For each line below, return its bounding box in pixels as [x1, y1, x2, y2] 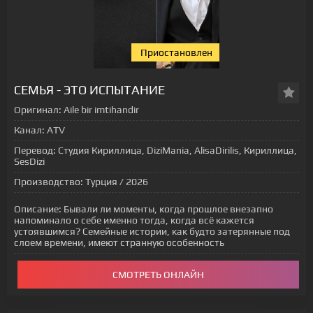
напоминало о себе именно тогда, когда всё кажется [14, 214, 254, 226]
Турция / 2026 [83, 176, 148, 187]
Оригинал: [14, 104, 61, 115]
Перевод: [14, 145, 56, 156]
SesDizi [14, 156, 45, 167]
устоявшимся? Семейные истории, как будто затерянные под [14, 226, 290, 237]
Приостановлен [140, 47, 212, 58]
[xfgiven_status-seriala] [94, 71, 198, 82]
